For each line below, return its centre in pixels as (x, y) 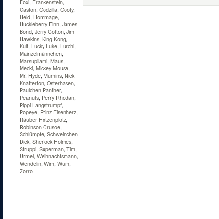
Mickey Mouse (52, 68)
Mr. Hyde (30, 76)
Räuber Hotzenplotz (43, 120)
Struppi (28, 149)
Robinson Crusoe (40, 127)
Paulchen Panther (40, 90)
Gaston (28, 10)
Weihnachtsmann (57, 156)
